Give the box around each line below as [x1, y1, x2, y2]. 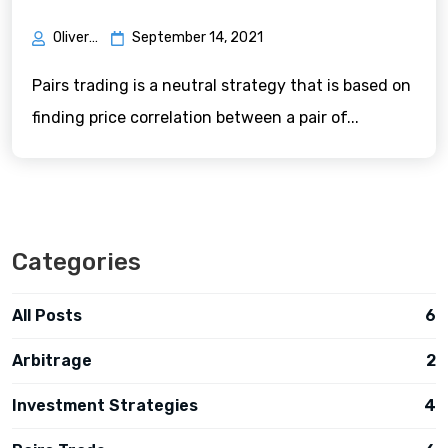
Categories [12, 248, 141, 276]
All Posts [12, 306, 82, 325]
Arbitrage [12, 351, 92, 370]
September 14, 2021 [132, 29, 263, 46]
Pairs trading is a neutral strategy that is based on [32, 76, 411, 95]
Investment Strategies [12, 396, 198, 415]
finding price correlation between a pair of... [32, 108, 359, 127]
